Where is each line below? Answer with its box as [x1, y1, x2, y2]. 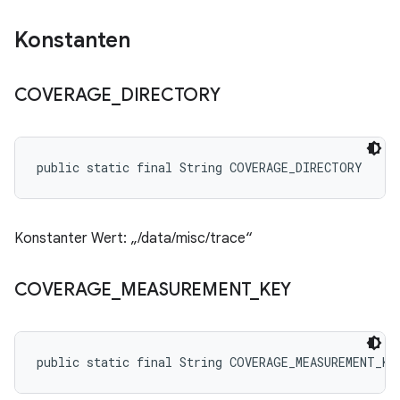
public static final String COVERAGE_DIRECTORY [37, 159, 362, 176]
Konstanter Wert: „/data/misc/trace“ [14, 229, 253, 247]
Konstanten [14, 27, 130, 54]
